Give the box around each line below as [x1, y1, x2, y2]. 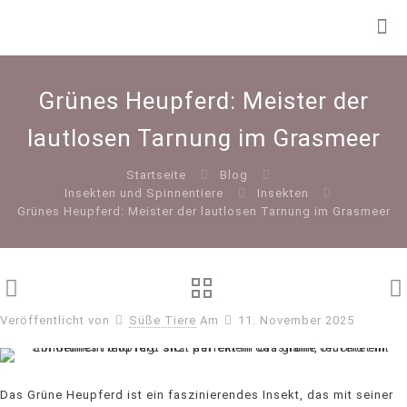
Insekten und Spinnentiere [65, 186, 223, 200]
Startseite [125, 168, 186, 182]
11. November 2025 [238, 313, 354, 327]
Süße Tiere [129, 313, 196, 327]
